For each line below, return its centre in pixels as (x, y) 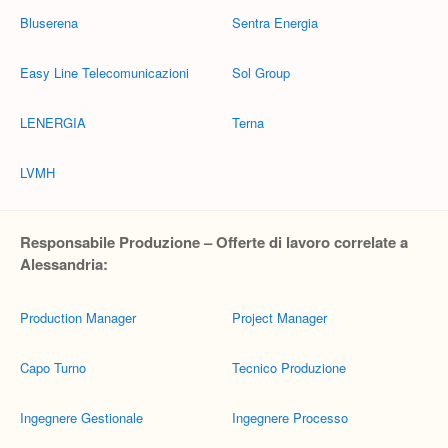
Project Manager (279, 317)
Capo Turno (53, 367)
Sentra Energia (275, 22)
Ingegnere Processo (290, 417)
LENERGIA (53, 122)
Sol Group (261, 72)
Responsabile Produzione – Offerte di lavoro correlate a (214, 242)
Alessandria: (64, 264)
